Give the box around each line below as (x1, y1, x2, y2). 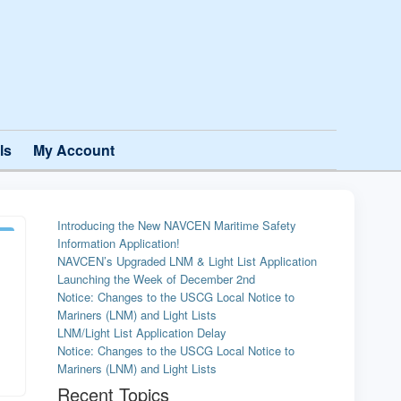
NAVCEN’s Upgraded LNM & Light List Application (57, 252, 317, 269)
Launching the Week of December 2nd (57, 270, 255, 287)
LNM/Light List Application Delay (57, 324, 226, 341)
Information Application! (57, 235, 180, 252)
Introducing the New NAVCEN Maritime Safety (57, 217, 296, 234)
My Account (33, 140, 115, 160)
